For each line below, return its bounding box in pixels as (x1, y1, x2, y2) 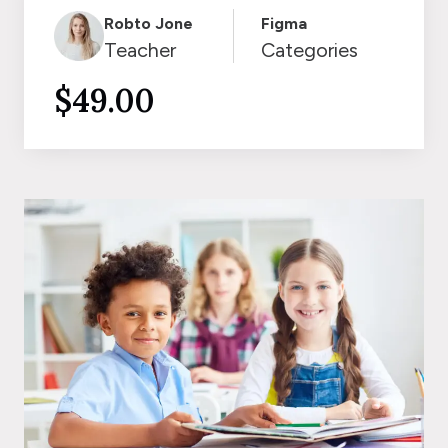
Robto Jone (104, 14, 193, 34)
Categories (261, 38, 359, 63)
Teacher (104, 38, 176, 63)
